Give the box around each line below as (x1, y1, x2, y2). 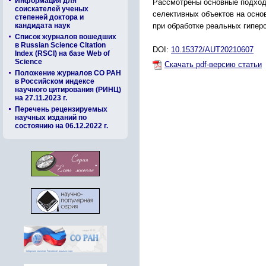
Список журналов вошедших (15, 33, 116, 41)
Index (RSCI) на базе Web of (15, 49, 110, 58)
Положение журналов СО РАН (15, 69, 121, 77)
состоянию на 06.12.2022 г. (15, 122, 108, 130)
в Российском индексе (15, 77, 94, 85)
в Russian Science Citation (15, 41, 106, 49)
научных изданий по (15, 113, 87, 122)
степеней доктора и (15, 13, 84, 21)
